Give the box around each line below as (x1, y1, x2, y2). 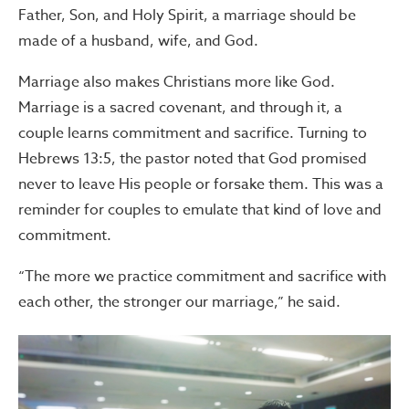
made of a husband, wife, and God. (18, 29, 258, 52)
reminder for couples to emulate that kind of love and (18, 198, 382, 221)
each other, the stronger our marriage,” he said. (18, 290, 341, 313)
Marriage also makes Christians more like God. (18, 70, 335, 93)
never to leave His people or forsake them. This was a (18, 173, 383, 195)
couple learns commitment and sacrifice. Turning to (18, 121, 367, 144)
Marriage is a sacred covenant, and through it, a (18, 96, 342, 119)
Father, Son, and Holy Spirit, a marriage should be (18, 4, 356, 26)
